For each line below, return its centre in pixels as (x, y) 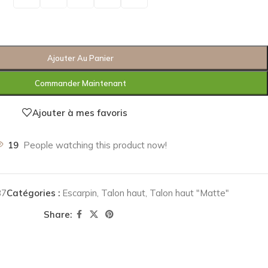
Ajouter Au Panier (80, 58)
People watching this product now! (95, 145)
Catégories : (33, 193)
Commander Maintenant (80, 83)
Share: (58, 214)
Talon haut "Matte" (189, 193)
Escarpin (80, 193)
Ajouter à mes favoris (80, 112)
